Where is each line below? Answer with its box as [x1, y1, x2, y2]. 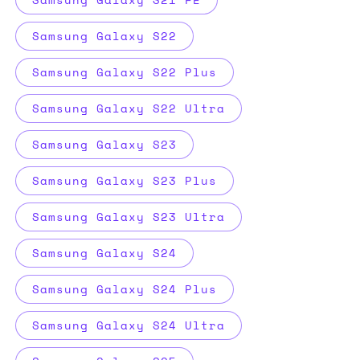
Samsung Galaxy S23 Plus [32, 171, 217, 189]
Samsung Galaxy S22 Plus [32, 63, 217, 80]
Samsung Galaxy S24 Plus [32, 280, 217, 297]
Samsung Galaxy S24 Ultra [32, 316, 225, 333]
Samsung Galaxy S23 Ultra [32, 207, 225, 225]
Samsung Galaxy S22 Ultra [32, 99, 225, 117]
